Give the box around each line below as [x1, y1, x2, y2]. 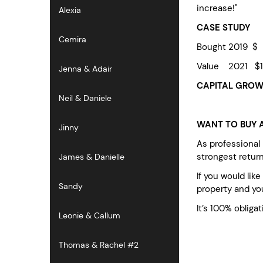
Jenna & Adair [59, 63, 112, 74]
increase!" [197, 2, 237, 14]
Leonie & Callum [59, 210, 120, 221]
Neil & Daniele [59, 93, 112, 103]
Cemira [59, 34, 86, 45]
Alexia [59, 5, 81, 15]
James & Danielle [59, 151, 124, 162]
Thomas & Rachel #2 [59, 240, 139, 250]
